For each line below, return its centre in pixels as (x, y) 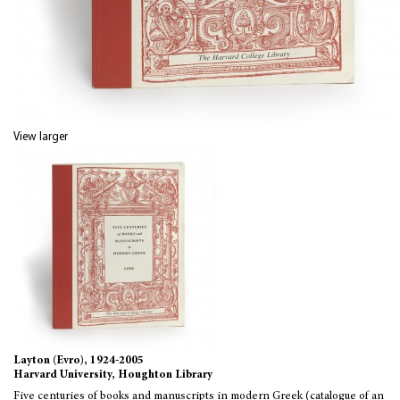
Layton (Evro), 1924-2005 (79, 361)
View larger (41, 137)
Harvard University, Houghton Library (113, 375)
